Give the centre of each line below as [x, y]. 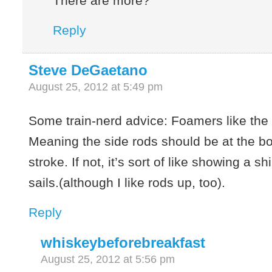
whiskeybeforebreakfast [123, 242]
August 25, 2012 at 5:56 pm [108, 259]
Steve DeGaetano [88, 70]
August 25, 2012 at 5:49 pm [96, 87]
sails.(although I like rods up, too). [127, 182]
